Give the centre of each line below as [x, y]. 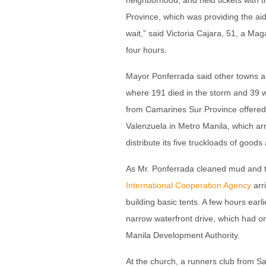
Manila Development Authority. [183, 235]
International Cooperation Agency [189, 185]
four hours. [146, 50]
